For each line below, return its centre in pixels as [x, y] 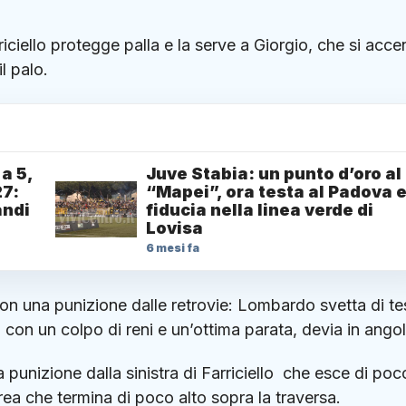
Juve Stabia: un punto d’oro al [274, 174]
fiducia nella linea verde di [260, 210]
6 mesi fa [173, 248]
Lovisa [174, 228]
